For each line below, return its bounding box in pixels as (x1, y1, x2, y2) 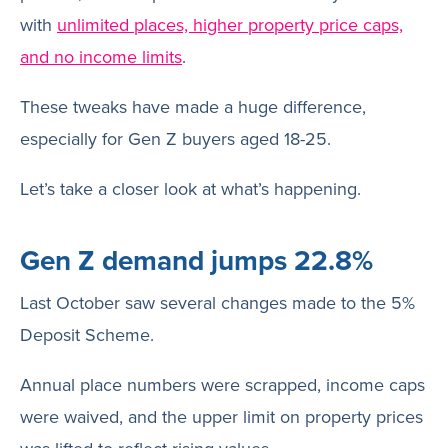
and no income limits (20, 44, 182, 69)
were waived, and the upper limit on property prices (20, 404, 423, 429)
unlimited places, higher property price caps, (57, 12, 403, 37)
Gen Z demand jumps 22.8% (20, 240, 373, 280)
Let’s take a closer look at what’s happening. (20, 176, 361, 201)
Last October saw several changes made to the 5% (20, 290, 415, 315)
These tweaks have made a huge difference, (20, 94, 366, 119)
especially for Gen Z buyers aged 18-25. (20, 126, 331, 151)
